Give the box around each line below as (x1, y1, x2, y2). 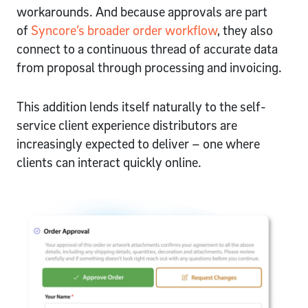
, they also (217, 22, 273, 39)
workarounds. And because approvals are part (16, 3, 267, 21)
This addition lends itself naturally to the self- (16, 98, 266, 115)
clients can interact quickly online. (16, 154, 204, 171)
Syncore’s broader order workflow (31, 22, 217, 39)
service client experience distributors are (16, 117, 237, 134)
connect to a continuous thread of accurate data (16, 41, 278, 58)
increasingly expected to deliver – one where (16, 135, 260, 153)
